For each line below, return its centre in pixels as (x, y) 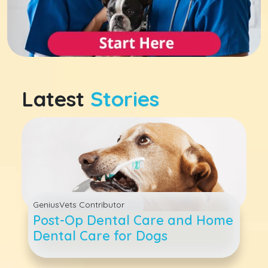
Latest (56, 99)
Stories (125, 99)
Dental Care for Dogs (100, 236)
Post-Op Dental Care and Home (133, 220)
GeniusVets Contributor (79, 205)
